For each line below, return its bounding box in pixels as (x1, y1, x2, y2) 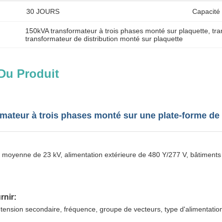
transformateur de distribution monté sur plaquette (25, 35, 183, 43)
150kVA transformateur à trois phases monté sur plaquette (25, 27, 209, 35)
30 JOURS (26, 7, 59, 15)
